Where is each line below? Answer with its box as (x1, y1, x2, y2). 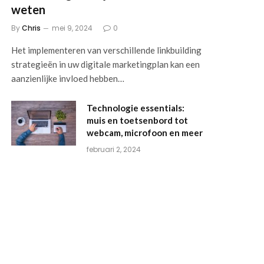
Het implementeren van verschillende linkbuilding (11, 44, 202, 55)
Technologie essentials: (87, 102, 184, 113)
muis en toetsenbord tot (87, 114, 188, 126)
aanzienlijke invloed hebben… (11, 72, 124, 84)
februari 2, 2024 (87, 144, 141, 154)
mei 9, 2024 (52, 22, 93, 33)
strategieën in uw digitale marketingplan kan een (11, 58, 200, 70)
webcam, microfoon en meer (87, 127, 203, 138)
